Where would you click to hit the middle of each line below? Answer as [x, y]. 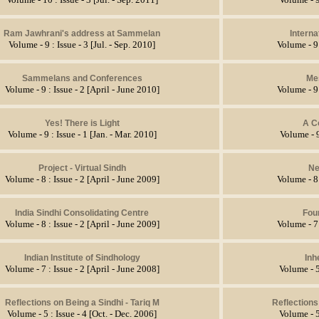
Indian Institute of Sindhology [82, 257]
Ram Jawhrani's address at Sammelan [82, 33]
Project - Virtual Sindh [82, 168]
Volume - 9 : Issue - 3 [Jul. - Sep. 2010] [82, 45]
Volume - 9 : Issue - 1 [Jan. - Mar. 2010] [82, 134]
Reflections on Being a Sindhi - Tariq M [82, 302]
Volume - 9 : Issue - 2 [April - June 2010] [82, 89]
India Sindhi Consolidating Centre [82, 213]
